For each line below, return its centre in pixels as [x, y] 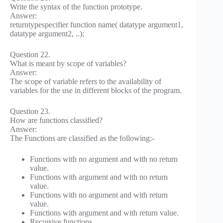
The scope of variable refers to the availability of [86, 81]
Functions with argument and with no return [99, 177]
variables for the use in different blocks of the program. [96, 90]
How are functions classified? [56, 120]
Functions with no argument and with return [99, 195]
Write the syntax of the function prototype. [76, 6]
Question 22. [30, 54]
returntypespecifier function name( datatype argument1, [97, 24]
